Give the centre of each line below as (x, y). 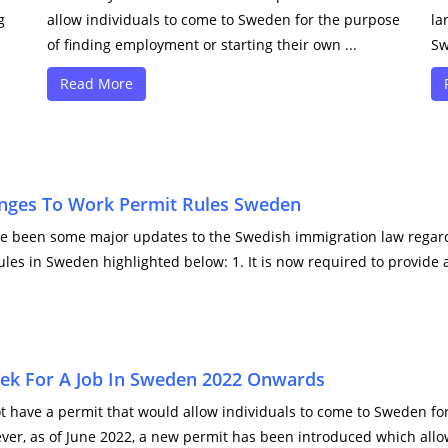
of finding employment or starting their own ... (202, 44)
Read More (97, 83)
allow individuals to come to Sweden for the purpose (224, 19)
